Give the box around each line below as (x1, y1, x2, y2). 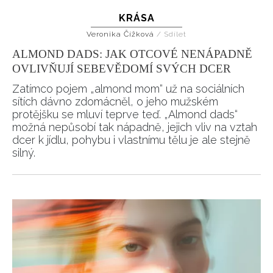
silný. (12, 146, 35, 159)
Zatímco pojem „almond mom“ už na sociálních (12, 82, 244, 95)
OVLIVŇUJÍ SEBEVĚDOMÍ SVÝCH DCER (12, 62, 231, 75)
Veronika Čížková (87, 30, 157, 38)
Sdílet (164, 30, 186, 38)
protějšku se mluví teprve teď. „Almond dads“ (12, 108, 238, 121)
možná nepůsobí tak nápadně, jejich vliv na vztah (12, 121, 257, 133)
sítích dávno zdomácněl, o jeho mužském (12, 95, 218, 108)
